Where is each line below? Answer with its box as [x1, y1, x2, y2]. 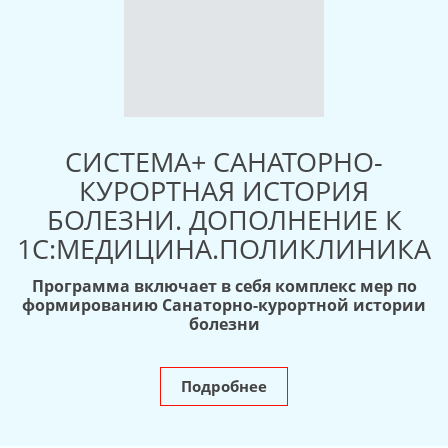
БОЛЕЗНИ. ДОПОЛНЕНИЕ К [46, 201, 402, 239]
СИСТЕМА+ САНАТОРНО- [65, 143, 383, 181]
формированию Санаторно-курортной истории [22, 294, 426, 317]
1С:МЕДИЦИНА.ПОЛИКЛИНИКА [17, 230, 431, 268]
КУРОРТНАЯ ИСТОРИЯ [79, 172, 369, 210]
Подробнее [181, 376, 267, 397]
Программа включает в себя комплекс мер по [31, 275, 417, 298]
